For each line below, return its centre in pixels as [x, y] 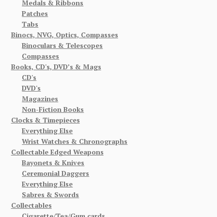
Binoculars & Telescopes [62, 45]
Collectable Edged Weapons [57, 152]
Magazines [40, 98]
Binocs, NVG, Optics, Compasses [64, 34]
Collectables [31, 205]
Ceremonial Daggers [56, 173]
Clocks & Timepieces [45, 120]
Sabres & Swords [51, 194]
